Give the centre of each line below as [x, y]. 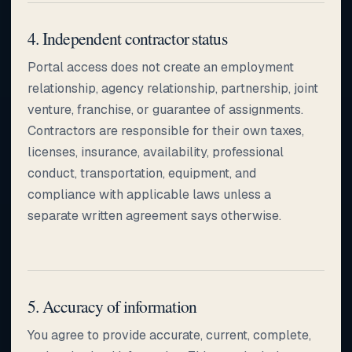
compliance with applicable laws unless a [149, 194]
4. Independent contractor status [127, 38]
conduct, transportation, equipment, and [142, 173]
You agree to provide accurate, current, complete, [169, 335]
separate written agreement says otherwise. [154, 215]
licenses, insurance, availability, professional [156, 152]
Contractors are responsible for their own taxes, [166, 130]
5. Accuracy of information [112, 306]
